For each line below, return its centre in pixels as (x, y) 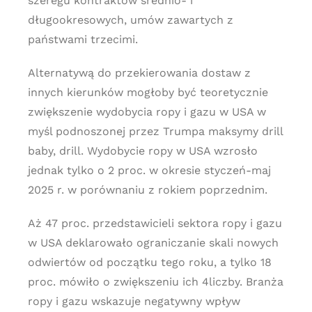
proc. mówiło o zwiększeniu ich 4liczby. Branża (155, 282)
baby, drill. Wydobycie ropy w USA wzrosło (142, 151)
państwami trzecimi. (83, 39)
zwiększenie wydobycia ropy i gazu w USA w (147, 112)
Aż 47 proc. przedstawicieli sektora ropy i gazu (155, 223)
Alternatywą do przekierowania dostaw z (139, 73)
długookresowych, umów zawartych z (130, 20)
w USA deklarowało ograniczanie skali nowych (153, 243)
